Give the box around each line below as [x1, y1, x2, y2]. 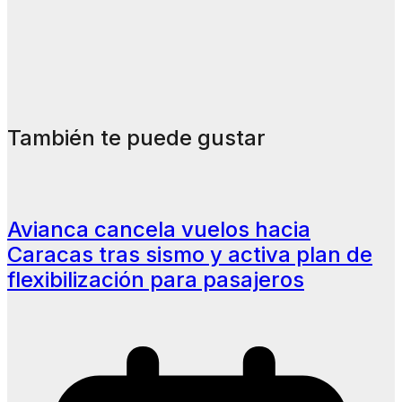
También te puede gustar [7, 124, 266, 151]
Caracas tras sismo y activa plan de [7, 240, 372, 267]
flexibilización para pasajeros [7, 266, 304, 293]
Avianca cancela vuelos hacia [7, 215, 310, 242]
